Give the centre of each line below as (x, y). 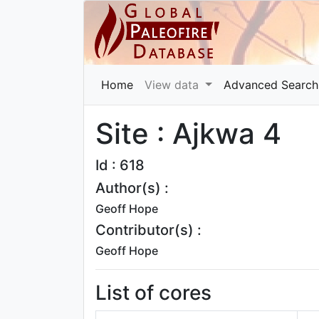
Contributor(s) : (148, 230)
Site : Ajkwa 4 (188, 134)
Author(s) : (132, 188)
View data (173, 85)
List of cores (153, 293)
